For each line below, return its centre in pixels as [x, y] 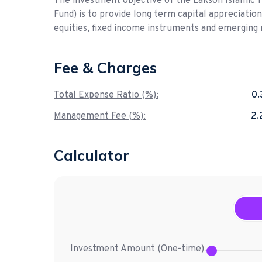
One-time [181, 249]
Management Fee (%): [100, 117]
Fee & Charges [105, 68]
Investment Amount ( [116, 249]
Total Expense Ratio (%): [106, 96]
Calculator [92, 156]
